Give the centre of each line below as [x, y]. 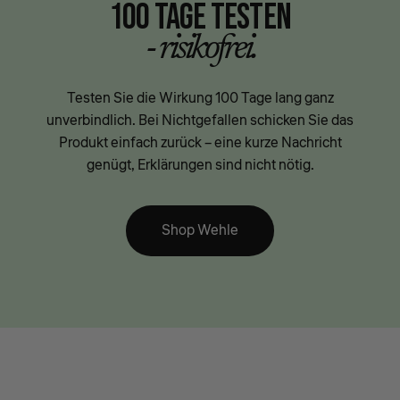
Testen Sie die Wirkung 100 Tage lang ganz [200, 98]
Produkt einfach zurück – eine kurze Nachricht [200, 142]
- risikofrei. [200, 50]
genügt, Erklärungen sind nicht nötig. [200, 165]
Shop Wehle [200, 230]
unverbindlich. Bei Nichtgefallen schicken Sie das [200, 120]
